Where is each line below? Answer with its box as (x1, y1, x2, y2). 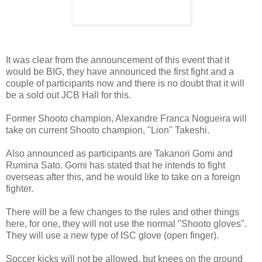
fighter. (6, 184, 33, 194)
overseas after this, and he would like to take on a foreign (6, 172, 240, 182)
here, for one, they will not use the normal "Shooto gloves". (6, 219, 247, 229)
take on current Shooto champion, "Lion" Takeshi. (6, 125, 209, 136)
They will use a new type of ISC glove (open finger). (6, 230, 219, 241)
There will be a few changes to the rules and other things (6, 207, 239, 218)
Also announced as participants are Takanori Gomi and (6, 149, 233, 159)
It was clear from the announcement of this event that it (6, 55, 229, 65)
